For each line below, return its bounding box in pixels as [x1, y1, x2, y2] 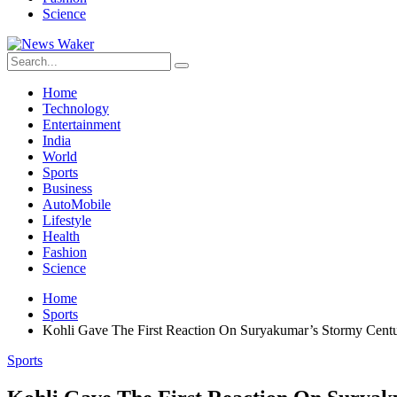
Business [43, 181, 92, 196]
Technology [43, 101, 109, 116]
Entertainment [43, 117, 121, 132]
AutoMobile [43, 197, 111, 212]
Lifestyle [43, 213, 91, 228]
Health [43, 229, 80, 244]
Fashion [43, 245, 87, 260]
